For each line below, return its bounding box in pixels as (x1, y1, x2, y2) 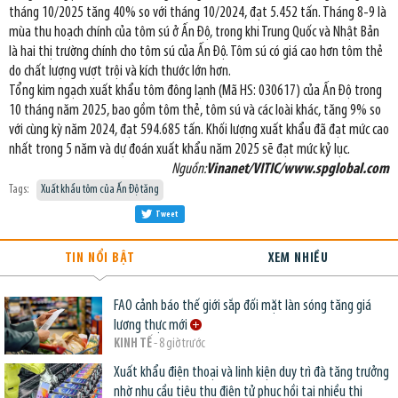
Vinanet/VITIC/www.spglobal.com (206, 162, 389, 178)
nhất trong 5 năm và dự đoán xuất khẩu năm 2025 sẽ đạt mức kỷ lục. (9, 142, 350, 158)
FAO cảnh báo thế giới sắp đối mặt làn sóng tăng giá (113, 298, 371, 314)
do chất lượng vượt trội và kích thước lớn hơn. (9, 64, 231, 80)
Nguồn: (171, 162, 206, 178)
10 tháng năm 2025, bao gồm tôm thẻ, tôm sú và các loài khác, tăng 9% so (9, 103, 381, 119)
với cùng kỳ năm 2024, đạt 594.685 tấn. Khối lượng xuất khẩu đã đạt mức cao (9, 123, 389, 139)
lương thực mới (113, 317, 190, 333)
